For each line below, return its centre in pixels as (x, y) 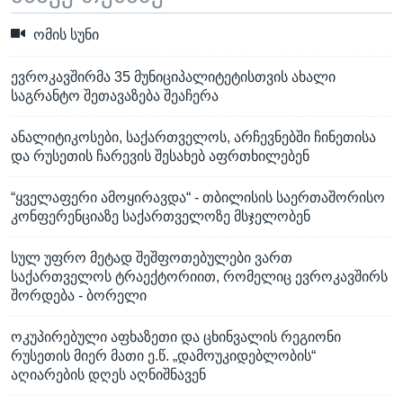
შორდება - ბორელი (79, 295)
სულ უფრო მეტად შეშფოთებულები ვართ (152, 257)
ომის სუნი (64, 35)
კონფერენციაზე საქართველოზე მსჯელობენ (161, 216)
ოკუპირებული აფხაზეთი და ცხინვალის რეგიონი (176, 336)
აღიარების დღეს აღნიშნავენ (108, 374)
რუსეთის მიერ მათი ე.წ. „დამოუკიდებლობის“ (163, 355)
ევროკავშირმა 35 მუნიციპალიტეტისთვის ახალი (173, 76)
